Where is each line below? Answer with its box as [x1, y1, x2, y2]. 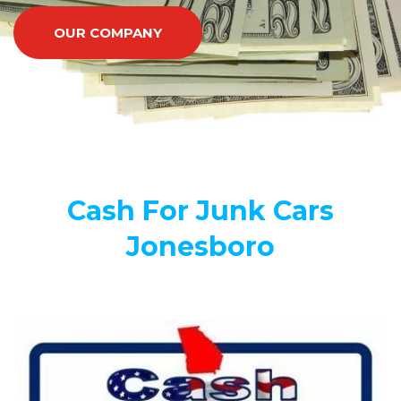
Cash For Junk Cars [67, 193, 334, 227]
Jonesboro [126, 229, 275, 263]
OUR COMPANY [54, 23, 162, 41]
